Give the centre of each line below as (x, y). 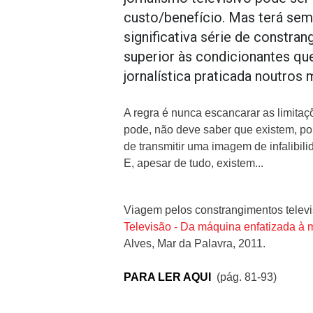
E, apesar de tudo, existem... (194, 163)
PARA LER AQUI (167, 277)
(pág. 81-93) (244, 277)
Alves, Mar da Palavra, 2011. (195, 243)
